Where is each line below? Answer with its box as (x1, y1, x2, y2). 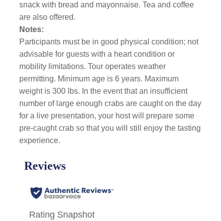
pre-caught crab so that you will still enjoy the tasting (19, 124, 201, 132)
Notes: (19, 25, 44, 34)
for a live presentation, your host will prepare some (19, 111, 195, 120)
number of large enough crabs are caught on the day (19, 99, 202, 108)
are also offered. (19, 13, 76, 21)
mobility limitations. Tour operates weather (19, 62, 166, 71)
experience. (19, 136, 61, 145)
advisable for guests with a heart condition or (19, 50, 175, 58)
